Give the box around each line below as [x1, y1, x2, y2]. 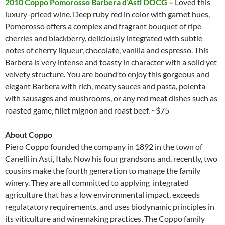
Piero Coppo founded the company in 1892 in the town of [5, 142, 202, 152]
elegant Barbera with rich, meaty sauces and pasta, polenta [5, 81, 205, 91]
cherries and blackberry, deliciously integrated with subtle [5, 33, 202, 43]
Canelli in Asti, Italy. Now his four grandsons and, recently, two [5, 154, 217, 164]
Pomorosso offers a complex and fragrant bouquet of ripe [5, 21, 201, 31]
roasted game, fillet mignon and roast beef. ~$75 [5, 105, 169, 116]
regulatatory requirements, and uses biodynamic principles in [5, 202, 214, 212]
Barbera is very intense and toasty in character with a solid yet [5, 57, 217, 67]
